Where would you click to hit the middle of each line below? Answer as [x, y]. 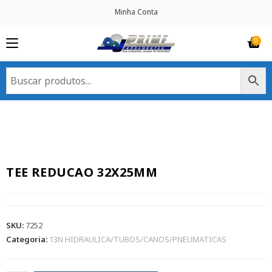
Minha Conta [136, 12]
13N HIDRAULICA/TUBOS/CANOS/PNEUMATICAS [138, 240]
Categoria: [28, 240]
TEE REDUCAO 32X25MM [82, 172]
